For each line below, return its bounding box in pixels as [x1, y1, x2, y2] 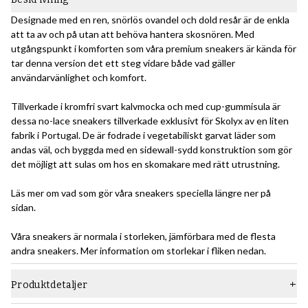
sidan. [11, 201, 36, 214]
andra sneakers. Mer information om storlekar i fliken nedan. [11, 245, 266, 257]
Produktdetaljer [11, 279, 88, 291]
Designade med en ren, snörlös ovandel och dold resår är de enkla [11, 14, 289, 26]
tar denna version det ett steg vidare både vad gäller [11, 57, 235, 69]
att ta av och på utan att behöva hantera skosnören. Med [11, 28, 254, 41]
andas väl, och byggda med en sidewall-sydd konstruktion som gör [11, 144, 292, 156]
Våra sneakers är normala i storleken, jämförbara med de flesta [11, 230, 276, 243]
